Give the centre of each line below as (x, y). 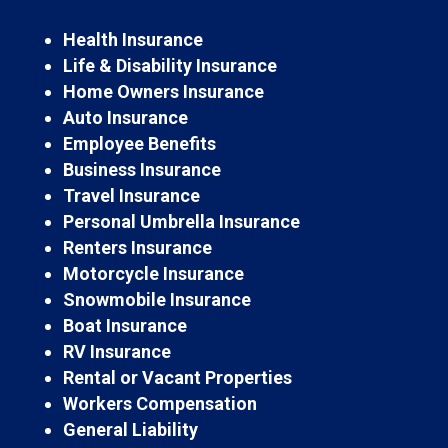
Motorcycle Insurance (153, 273)
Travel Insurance (131, 195)
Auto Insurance (125, 117)
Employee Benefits (139, 143)
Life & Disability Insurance (169, 65)
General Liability (130, 429)
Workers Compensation (159, 403)
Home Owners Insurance (163, 91)
